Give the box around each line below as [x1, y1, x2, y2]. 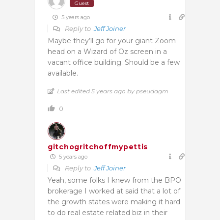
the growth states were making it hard [48, 197, 180, 206]
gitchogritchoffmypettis [48, 142, 148, 151]
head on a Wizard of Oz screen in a [48, 47, 167, 56]
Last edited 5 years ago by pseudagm [57, 87, 168, 95]
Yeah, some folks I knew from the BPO [48, 175, 181, 185]
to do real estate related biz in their [48, 208, 167, 217]
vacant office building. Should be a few [48, 57, 180, 67]
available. [48, 68, 78, 78]
